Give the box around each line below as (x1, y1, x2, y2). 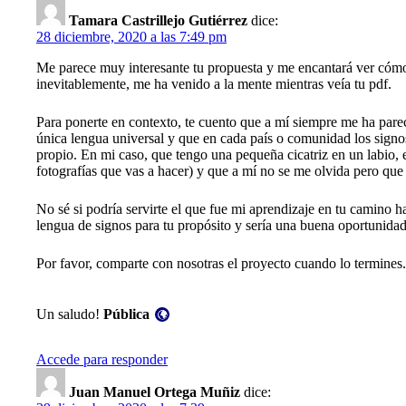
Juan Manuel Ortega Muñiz (69, 384, 240, 401)
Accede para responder (36, 352, 168, 368)
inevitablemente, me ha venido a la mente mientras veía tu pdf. (36, 76, 391, 92)
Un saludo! (36, 306, 103, 323)
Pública (103, 306, 150, 323)
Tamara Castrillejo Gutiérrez (69, 13, 247, 29)
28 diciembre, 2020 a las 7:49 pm (36, 29, 227, 45)
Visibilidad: (102, 287, 168, 304)
